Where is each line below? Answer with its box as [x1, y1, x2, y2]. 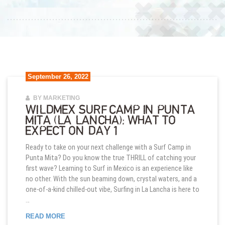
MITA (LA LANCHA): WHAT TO [25, 114, 176, 127]
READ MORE [25, 212, 65, 220]
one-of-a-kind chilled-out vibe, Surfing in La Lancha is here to [25, 185, 199, 194]
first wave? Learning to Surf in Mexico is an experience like [25, 164, 193, 173]
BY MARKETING [31, 95, 80, 101]
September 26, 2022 [27, 73, 88, 81]
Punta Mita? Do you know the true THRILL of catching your [25, 154, 196, 162]
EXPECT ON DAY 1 [25, 125, 118, 138]
